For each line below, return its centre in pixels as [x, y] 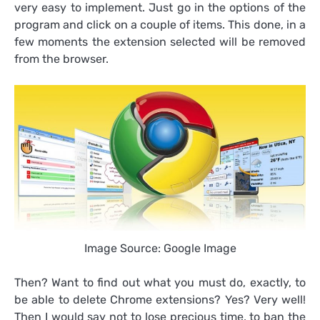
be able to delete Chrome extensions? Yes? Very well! [160, 300]
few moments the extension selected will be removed [160, 42]
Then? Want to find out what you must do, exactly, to [160, 283]
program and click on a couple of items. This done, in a [160, 25]
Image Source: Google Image [160, 249]
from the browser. [61, 59]
